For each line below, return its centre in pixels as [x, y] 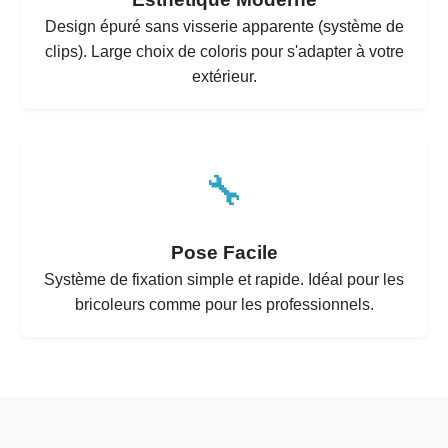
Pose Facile [224, 252]
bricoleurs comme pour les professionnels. [224, 304]
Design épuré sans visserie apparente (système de [224, 26]
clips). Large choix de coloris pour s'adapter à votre [224, 51]
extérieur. [224, 76]
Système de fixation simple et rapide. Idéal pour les [224, 279]
